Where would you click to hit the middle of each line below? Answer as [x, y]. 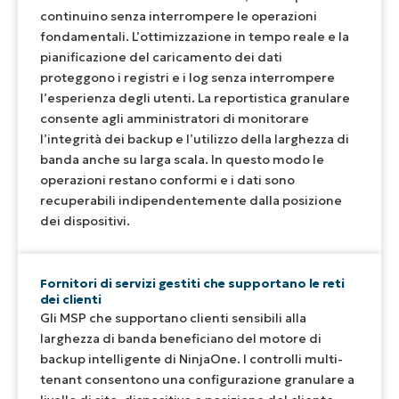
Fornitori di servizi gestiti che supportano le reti [192, 284]
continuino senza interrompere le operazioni [179, 16]
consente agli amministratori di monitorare [175, 119]
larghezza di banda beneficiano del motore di [181, 339]
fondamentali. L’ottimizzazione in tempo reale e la [195, 37]
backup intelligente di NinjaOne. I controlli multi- [191, 359]
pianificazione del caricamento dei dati [161, 57]
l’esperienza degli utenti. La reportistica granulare [195, 98]
